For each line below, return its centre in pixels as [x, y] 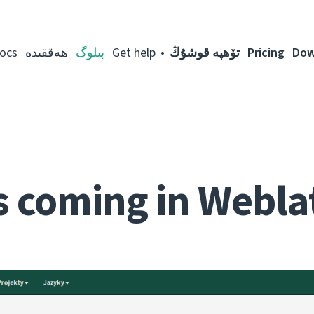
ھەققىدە [47, 53]
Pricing [266, 53]
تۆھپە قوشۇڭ [205, 53]
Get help [134, 53]
